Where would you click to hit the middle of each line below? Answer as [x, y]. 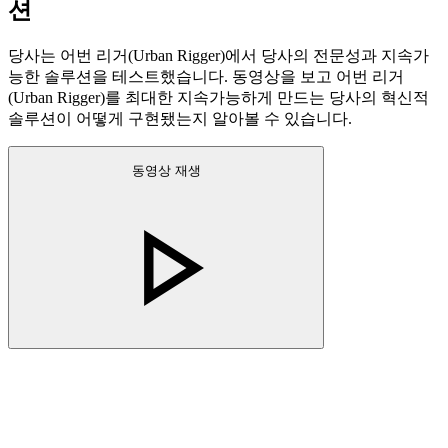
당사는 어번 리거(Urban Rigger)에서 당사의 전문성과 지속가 [218, 55]
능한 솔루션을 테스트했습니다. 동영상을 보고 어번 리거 [206, 76]
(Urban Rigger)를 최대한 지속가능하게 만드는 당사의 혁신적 [218, 97]
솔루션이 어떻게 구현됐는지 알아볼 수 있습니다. [180, 118]
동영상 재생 [166, 171]
